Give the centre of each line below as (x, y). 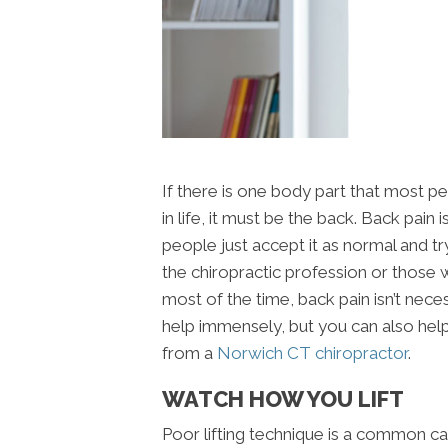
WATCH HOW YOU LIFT (283, 399)
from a (189, 353)
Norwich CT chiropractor (312, 353)
